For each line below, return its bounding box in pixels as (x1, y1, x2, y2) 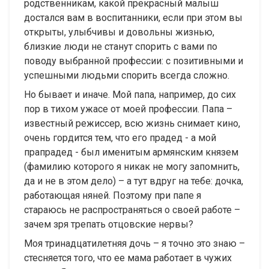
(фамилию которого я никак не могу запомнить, (24, 161, 240, 173)
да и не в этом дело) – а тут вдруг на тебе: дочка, (24, 175, 243, 187)
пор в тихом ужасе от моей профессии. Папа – (24, 103, 232, 115)
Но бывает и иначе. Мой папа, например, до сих (24, 89, 236, 101)
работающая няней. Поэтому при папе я (24, 190, 201, 202)
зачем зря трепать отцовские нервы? (24, 219, 193, 231)
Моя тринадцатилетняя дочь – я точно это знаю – (24, 238, 245, 250)
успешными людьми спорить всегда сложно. (24, 70, 229, 82)
